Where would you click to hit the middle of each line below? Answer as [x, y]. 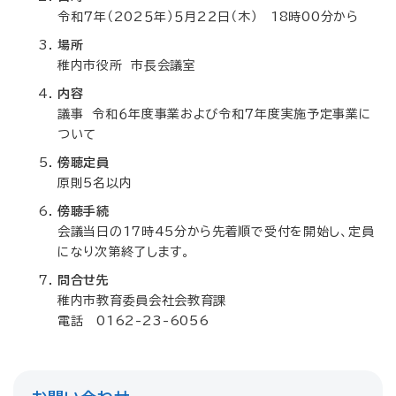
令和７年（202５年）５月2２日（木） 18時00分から [208, 17]
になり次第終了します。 [124, 252]
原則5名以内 [95, 183]
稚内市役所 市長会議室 [127, 65]
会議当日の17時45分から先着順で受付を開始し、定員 [216, 232]
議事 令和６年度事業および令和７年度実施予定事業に [215, 114]
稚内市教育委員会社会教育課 [142, 301]
